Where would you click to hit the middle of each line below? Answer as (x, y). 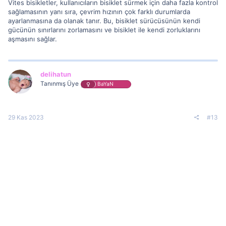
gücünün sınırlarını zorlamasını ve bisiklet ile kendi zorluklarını (104, 30)
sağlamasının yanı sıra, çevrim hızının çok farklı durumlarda (99, 12)
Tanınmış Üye (60, 83)
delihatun (56, 74)
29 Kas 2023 (26, 117)
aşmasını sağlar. (33, 39)
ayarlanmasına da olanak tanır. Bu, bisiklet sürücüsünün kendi (104, 21)
